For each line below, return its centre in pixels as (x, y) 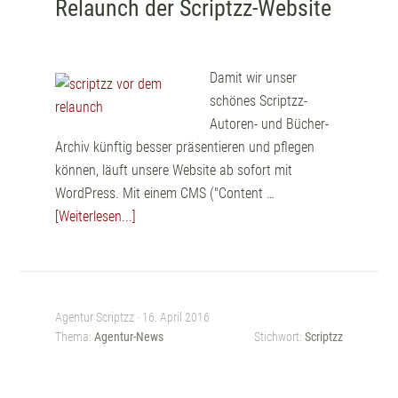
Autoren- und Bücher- (270, 124)
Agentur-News (129, 337)
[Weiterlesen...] (96, 216)
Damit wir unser (254, 78)
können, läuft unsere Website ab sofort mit (174, 170)
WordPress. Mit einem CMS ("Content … (165, 193)
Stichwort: (279, 337)
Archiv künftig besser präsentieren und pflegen (185, 147)
